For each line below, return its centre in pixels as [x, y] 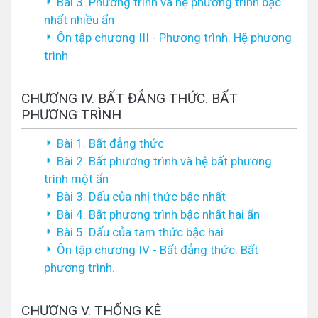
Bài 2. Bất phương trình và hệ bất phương [164, 161]
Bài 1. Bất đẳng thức [110, 143]
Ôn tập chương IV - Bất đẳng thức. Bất [158, 250]
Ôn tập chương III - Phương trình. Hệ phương [174, 38]
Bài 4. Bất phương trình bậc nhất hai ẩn [158, 214]
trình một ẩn [76, 179]
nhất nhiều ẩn [79, 20]
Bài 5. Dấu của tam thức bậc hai [140, 232]
